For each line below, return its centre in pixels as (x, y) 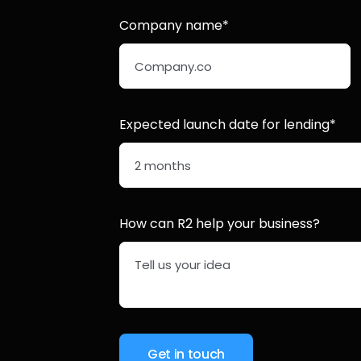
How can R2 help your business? (220, 224)
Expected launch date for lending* (228, 124)
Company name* (174, 25)
